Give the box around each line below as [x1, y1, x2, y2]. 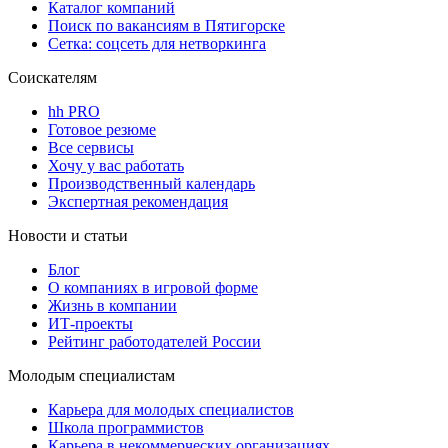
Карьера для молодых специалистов [48, 400, 294, 418]
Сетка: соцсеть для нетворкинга [48, 34, 266, 52]
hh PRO [48, 102, 100, 120]
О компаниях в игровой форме [48, 278, 258, 296]
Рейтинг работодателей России [48, 332, 261, 350]
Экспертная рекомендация [48, 192, 228, 210]
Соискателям [8, 68, 97, 86]
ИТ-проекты [48, 314, 133, 332]
